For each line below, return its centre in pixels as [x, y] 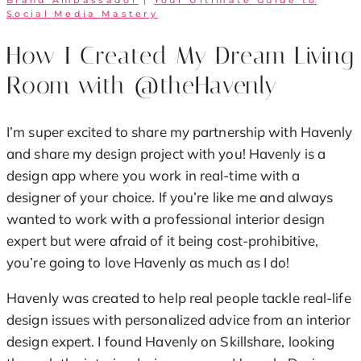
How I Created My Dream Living [180, 56]
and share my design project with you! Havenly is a [166, 153]
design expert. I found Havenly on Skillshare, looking [171, 341]
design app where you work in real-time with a [154, 175]
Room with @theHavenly [142, 86]
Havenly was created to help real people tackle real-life [179, 297]
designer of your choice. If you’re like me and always [170, 197]
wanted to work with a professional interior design [166, 218]
